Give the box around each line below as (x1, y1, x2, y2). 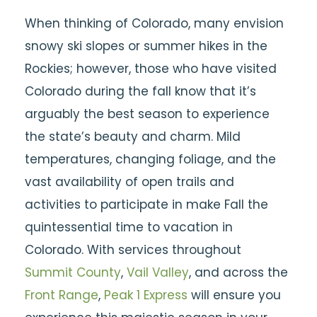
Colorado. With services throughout (25, 241, 241, 258)
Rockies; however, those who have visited (25, 60, 277, 77)
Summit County (25, 264, 121, 281)
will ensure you (188, 287, 281, 304)
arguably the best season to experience (25, 105, 270, 122)
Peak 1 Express (104, 287, 188, 304)
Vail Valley (127, 264, 189, 281)
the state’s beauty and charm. (25, 128, 213, 145)
